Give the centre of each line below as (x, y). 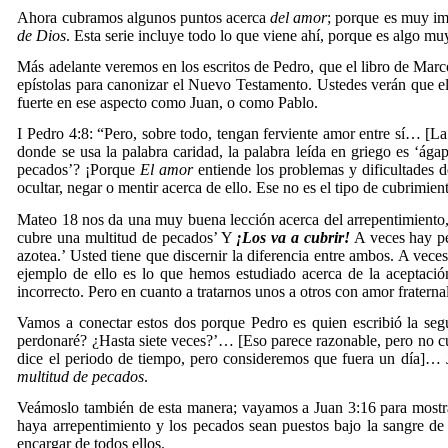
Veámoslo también (76, 408)
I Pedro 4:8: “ (61, 134)
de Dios (42, 35)
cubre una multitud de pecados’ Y (127, 237)
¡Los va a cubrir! (293, 237)
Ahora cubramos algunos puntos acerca (144, 17)
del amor (299, 17)
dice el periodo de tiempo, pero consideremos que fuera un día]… (229, 358)
